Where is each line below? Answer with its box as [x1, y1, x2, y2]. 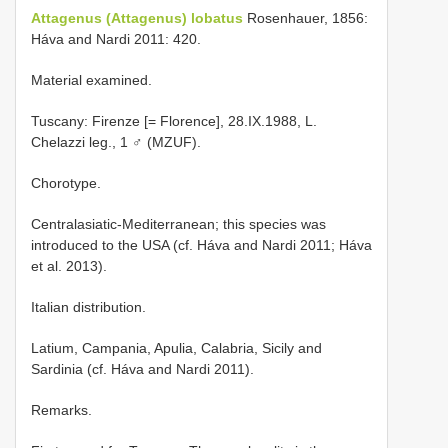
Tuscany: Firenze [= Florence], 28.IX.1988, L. [31, 113, 317, 129]
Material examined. [31, 72, 152, 88]
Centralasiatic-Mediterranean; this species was [31, 216, 326, 232]
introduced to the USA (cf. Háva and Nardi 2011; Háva [31, 237, 372, 253]
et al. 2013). [31, 258, 107, 274]
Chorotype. [31, 175, 101, 191]
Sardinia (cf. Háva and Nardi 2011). [31, 361, 254, 377]
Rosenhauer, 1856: [243, 10, 368, 26]
